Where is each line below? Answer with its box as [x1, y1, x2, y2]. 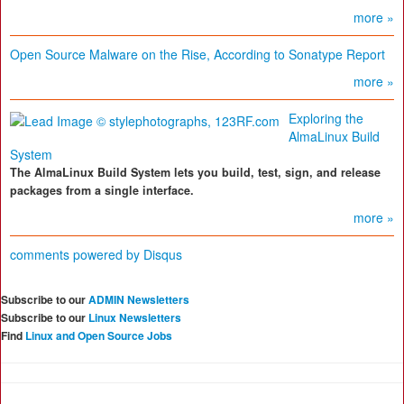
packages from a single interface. [10, 182, 194, 199]
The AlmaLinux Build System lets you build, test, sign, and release [10, 164, 381, 181]
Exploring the [289, 109, 363, 128]
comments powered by [10, 245, 143, 264]
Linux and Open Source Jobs [25, 327, 172, 344]
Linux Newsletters [88, 309, 181, 326]
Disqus [143, 245, 182, 264]
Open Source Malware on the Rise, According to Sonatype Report [10, 45, 385, 64]
